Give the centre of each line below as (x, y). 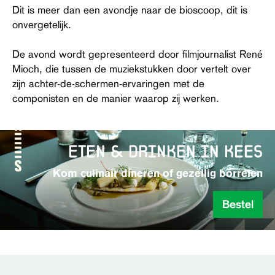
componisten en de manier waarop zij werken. (116, 98)
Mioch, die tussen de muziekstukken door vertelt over (132, 68)
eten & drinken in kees (165, 150)
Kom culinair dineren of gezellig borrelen (158, 173)
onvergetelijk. (42, 24)
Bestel (238, 204)
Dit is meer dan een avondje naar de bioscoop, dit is (130, 10)
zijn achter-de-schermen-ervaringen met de (108, 83)
